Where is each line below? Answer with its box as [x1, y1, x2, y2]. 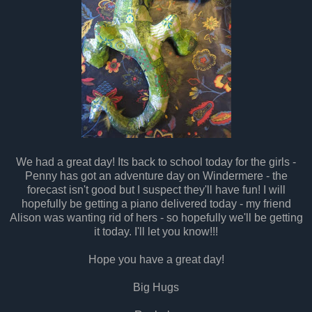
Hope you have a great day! [88, 253, 224, 265]
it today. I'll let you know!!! [94, 225, 218, 237]
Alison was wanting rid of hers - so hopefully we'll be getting [9, 211, 303, 224]
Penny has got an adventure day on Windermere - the [24, 169, 288, 182]
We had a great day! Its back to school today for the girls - [16, 155, 296, 168]
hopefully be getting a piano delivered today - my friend [21, 197, 291, 210]
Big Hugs [133, 281, 179, 293]
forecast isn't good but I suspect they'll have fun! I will [26, 183, 286, 196]
